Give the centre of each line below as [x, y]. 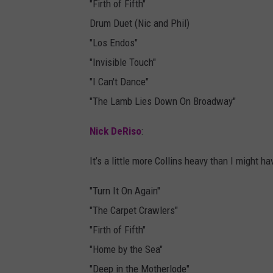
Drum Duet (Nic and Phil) [140, 23]
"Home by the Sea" [126, 250]
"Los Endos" [114, 43]
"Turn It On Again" [125, 191]
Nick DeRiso [115, 131]
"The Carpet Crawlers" [134, 211]
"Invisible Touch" [123, 62]
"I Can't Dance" [119, 82]
